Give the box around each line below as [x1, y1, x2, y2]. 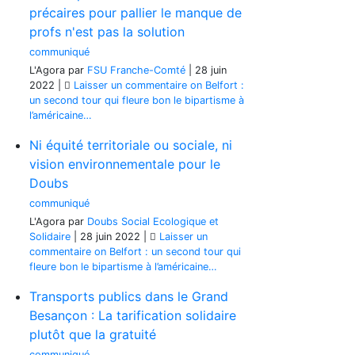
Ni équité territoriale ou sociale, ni [29, 137, 232, 153]
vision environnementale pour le [29, 156, 220, 172]
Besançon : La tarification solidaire [29, 307, 236, 323]
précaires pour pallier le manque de [29, 5, 242, 21]
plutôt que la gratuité [29, 326, 156, 342]
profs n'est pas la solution [29, 24, 185, 40]
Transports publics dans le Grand [29, 288, 228, 304]
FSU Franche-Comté [87, 64, 185, 76]
